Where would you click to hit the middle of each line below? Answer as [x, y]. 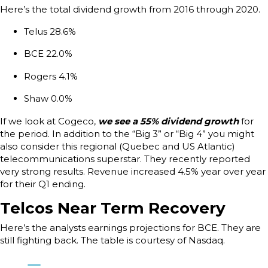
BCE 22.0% [48, 54]
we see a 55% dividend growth [168, 121]
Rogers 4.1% [51, 76]
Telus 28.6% [51, 31]
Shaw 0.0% [48, 99]
